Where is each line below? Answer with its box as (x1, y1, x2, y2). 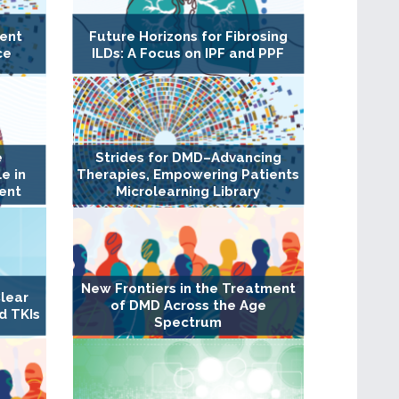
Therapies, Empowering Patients (77, 167, 300, 183)
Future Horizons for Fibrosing (88, 28, 288, 45)
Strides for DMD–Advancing (94, 150, 281, 167)
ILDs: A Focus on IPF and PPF (92, 45, 285, 61)
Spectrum (154, 314, 223, 331)
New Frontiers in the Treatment (80, 281, 296, 297)
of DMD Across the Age (110, 297, 266, 314)
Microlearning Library (116, 183, 261, 200)
